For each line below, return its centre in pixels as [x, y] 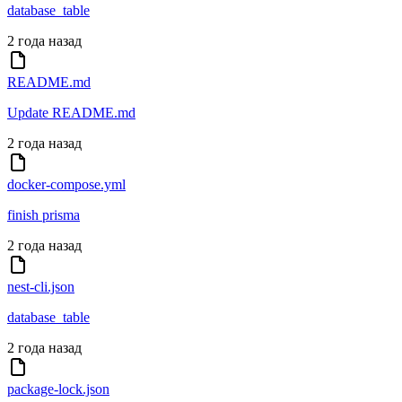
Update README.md [71, 113]
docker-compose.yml [66, 185]
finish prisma [44, 215]
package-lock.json [58, 389]
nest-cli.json [41, 287]
